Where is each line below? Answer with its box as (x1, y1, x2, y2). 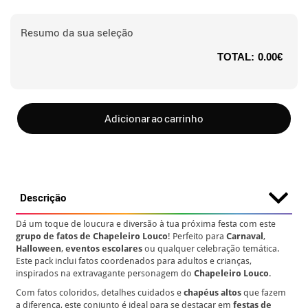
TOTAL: (217, 51, 254, 63)
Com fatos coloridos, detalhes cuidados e (16, 287, 184, 298)
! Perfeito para (168, 231, 227, 241)
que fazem (241, 287, 287, 298)
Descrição (20, 190, 67, 204)
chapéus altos (184, 287, 242, 298)
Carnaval (226, 231, 264, 241)
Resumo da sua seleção (21, 25, 133, 39)
